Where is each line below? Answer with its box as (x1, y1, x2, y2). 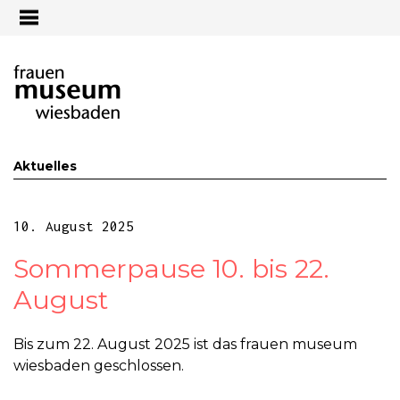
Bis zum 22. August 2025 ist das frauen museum (13, 336, 357, 354)
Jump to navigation (130, 4, 270, 21)
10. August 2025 (13, 218, 134, 235)
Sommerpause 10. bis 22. (13, 252, 329, 284)
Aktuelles (13, 158, 77, 173)
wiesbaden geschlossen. (13, 357, 184, 375)
